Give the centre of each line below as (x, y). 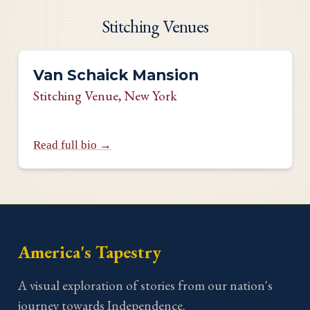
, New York (147, 96)
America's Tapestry (89, 252)
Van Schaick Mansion (116, 75)
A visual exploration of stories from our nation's (145, 285)
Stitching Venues (155, 26)
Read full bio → (72, 145)
